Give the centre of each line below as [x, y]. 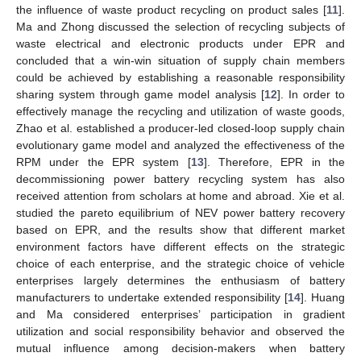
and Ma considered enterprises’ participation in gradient [180, 314]
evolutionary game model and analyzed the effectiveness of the [180, 145]
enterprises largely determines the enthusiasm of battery [180, 280]
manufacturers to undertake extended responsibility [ [152, 297]
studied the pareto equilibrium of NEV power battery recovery [180, 212]
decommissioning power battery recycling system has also [180, 178]
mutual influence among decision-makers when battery [180, 348]
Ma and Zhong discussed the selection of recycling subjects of [180, 26]
